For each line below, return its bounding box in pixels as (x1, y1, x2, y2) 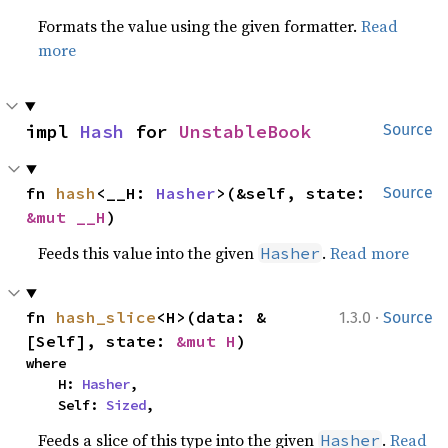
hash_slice (56, 307, 157, 327)
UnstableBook (179, 120, 311, 143)
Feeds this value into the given (38, 242, 259, 264)
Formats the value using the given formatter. (38, 15, 362, 37)
